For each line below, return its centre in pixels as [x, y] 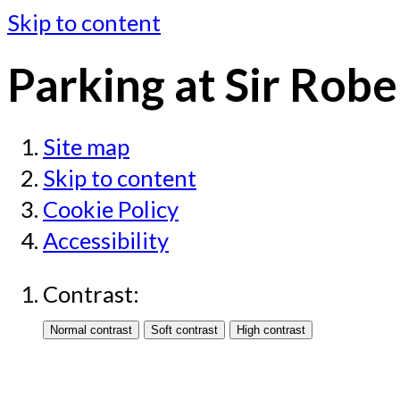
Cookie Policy [111, 208]
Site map [86, 146]
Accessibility [106, 240]
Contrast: [91, 294]
